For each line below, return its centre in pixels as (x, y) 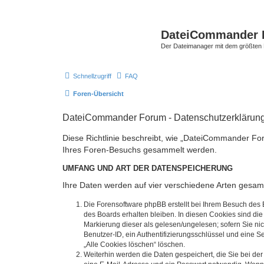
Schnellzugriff (92, 76)
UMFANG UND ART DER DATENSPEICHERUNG (148, 168)
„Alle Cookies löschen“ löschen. (134, 244)
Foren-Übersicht (98, 93)
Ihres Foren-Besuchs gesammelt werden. (140, 149)
